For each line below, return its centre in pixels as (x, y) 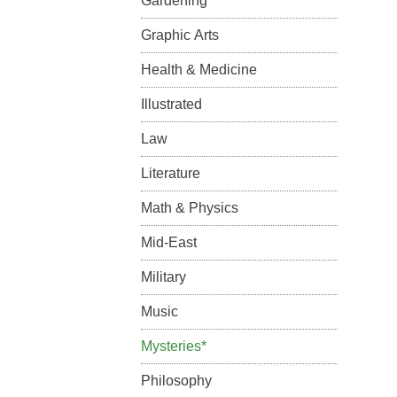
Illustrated (171, 104)
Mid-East (168, 242)
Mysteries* (173, 346)
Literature (170, 173)
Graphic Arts (179, 35)
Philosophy (176, 381)
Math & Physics (189, 208)
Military (163, 277)
